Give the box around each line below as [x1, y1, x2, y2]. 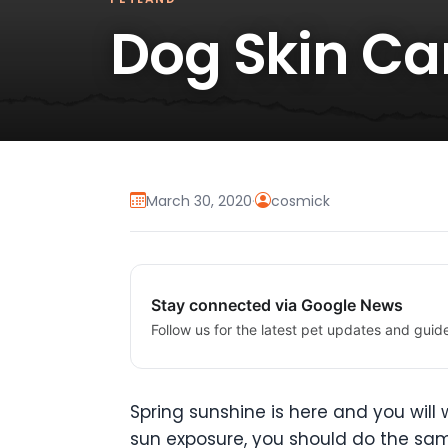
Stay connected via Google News [151, 295, 403, 316]
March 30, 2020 [146, 190, 252, 211]
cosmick [271, 190, 330, 211]
